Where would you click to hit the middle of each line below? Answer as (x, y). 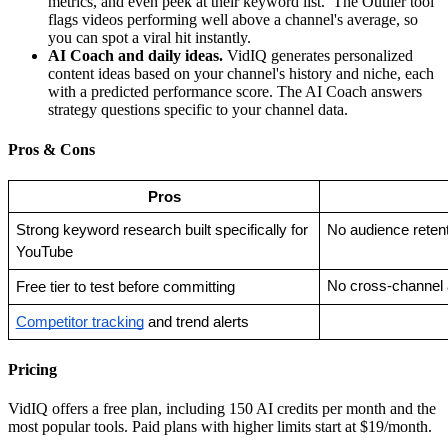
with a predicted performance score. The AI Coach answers (235, 92)
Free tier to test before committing (125, 286)
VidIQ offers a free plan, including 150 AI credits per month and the (222, 409)
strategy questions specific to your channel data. (198, 110)
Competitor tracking (79, 321)
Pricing (32, 370)
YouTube (44, 251)
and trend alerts (196, 321)
